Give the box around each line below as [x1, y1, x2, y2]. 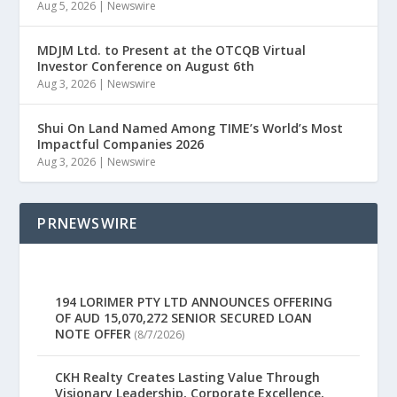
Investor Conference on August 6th [37, 57, 255, 74]
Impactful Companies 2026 [37, 135, 205, 152]
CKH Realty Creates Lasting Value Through [55, 369, 321, 386]
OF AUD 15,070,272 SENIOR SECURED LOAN [55, 309, 313, 327]
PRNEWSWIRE [37, 213, 138, 233]
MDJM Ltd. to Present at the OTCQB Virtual [37, 41, 307, 58]
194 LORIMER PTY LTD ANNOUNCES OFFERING [55, 293, 333, 311]
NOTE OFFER [55, 325, 132, 343]
